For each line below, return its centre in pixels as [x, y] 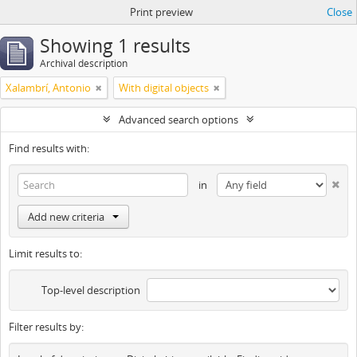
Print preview [161, 12]
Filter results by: [46, 327]
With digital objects [164, 88]
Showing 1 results [115, 46]
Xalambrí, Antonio [48, 88]
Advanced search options [178, 120]
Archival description [84, 63]
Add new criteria [66, 217]
